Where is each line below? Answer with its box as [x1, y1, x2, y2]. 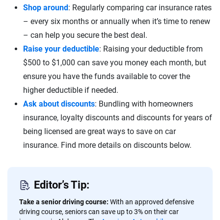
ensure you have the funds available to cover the [23, 72, 190, 81]
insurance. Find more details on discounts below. [23, 140, 193, 150]
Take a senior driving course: [19, 198, 110, 206]
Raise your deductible [23, 44, 99, 54]
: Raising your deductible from [99, 44, 203, 54]
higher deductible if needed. [23, 85, 118, 95]
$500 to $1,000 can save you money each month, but [23, 58, 206, 67]
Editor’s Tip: [34, 179, 89, 191]
